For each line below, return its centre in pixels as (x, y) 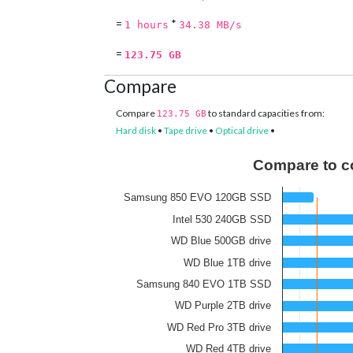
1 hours (147, 25)
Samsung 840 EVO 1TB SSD (204, 284)
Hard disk (136, 131)
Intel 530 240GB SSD (222, 220)
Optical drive (242, 131)
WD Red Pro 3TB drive (219, 328)
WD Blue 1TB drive (227, 263)
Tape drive (186, 131)
